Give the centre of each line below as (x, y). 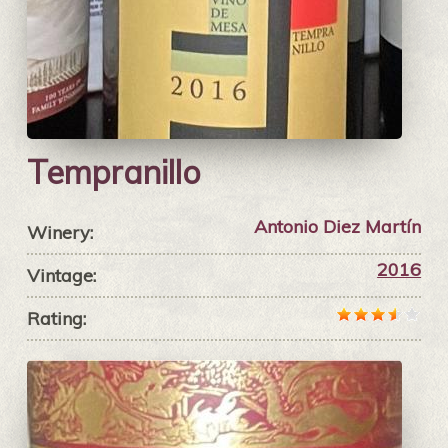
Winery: (59, 233)
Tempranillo (113, 172)
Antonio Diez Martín (338, 227)
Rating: (56, 319)
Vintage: (61, 276)
